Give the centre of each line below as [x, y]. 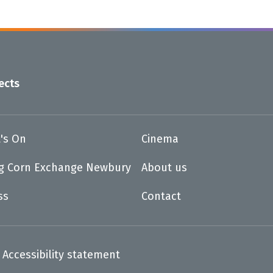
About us [164, 168]
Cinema [160, 139]
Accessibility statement [61, 255]
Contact [161, 197]
